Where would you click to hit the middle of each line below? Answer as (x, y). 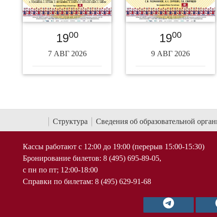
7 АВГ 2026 (67, 53)
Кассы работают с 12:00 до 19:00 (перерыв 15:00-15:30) (114, 147)
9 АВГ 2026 (170, 53)
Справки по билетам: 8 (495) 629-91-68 (87, 182)
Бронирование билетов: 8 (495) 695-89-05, (92, 158)
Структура (70, 121)
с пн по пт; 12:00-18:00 (60, 170)
